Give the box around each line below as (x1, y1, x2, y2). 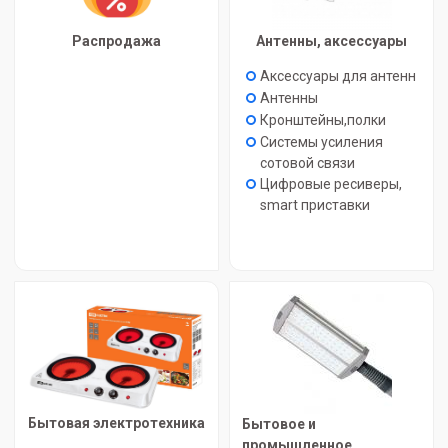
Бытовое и (242, 416, 316, 432)
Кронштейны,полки (260, 112, 386, 128)
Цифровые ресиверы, (260, 176, 402, 192)
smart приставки (260, 197, 370, 213)
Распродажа (72, 33, 161, 49)
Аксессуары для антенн (260, 68, 416, 84)
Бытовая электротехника (28, 415, 205, 432)
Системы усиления (260, 134, 383, 150)
